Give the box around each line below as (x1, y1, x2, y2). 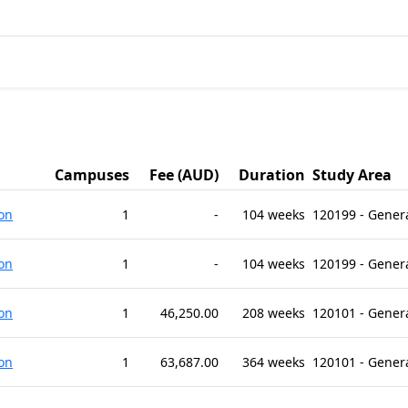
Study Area (312, 165, 392, 185)
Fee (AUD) (149, 165, 219, 185)
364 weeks (242, 353, 305, 371)
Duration (239, 165, 305, 185)
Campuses (55, 165, 129, 185)
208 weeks (242, 304, 305, 321)
